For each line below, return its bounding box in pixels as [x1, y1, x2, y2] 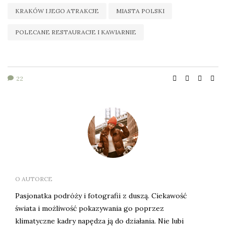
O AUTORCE [15, 175, 52, 183]
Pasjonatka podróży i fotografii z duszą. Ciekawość [15, 191, 187, 201]
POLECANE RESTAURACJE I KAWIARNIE [15, 28, 136, 36]
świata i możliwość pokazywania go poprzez [15, 204, 164, 213]
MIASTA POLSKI [116, 7, 164, 15]
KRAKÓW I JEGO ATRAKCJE [15, 7, 99, 15]
